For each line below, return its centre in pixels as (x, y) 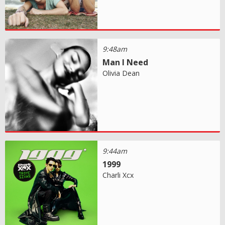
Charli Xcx (118, 175)
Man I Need (126, 62)
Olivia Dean (121, 73)
